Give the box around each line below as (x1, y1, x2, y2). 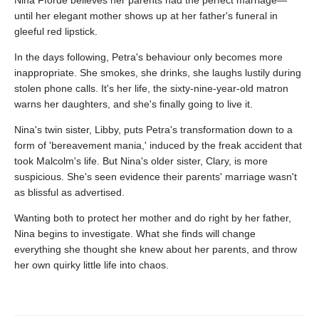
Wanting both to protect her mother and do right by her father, (14, 211, 291, 224)
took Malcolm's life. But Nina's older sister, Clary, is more (14, 155, 268, 167)
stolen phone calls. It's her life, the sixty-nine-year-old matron (14, 82, 288, 94)
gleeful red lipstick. (14, 25, 98, 37)
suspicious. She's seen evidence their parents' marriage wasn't (14, 170, 297, 182)
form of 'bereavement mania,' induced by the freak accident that (14, 139, 302, 151)
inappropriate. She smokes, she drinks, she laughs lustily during (14, 66, 301, 78)
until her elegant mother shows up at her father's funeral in (14, 9, 278, 21)
